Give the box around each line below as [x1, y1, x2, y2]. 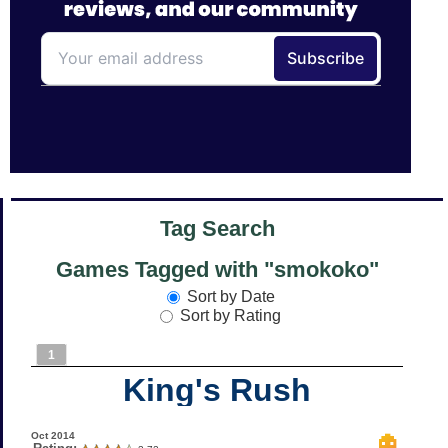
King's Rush [123, 371, 311, 408]
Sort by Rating [180, 306, 281, 324]
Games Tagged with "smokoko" [55, 257, 379, 283]
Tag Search [159, 216, 275, 242]
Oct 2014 [30, 429, 75, 441]
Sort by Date [186, 287, 275, 305]
